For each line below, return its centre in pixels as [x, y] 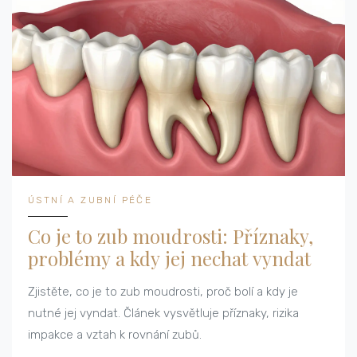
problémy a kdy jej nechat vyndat [169, 258]
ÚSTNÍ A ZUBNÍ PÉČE [90, 200]
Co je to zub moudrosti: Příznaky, [171, 235]
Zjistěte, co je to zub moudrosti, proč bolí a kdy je [163, 291]
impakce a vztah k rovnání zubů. [115, 334]
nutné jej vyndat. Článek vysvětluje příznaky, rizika [163, 313]
